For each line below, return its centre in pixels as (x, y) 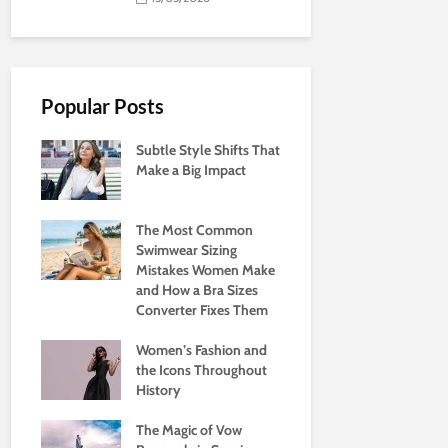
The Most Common (194, 229)
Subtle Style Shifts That (208, 149)
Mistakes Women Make (205, 269)
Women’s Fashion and (201, 349)
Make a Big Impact (191, 169)
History (158, 389)
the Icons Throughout (201, 369)
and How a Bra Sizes (197, 289)
